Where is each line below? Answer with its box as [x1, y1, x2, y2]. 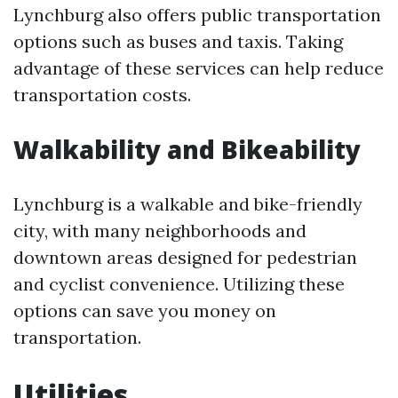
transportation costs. [13, 84, 191, 106]
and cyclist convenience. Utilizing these [13, 273, 345, 295]
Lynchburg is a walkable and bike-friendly [13, 193, 362, 215]
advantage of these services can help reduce [13, 57, 384, 79]
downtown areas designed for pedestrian [13, 246, 357, 268]
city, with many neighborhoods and [13, 219, 306, 242]
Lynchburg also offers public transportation [13, 4, 381, 26]
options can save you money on [13, 299, 276, 322]
